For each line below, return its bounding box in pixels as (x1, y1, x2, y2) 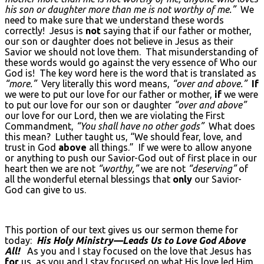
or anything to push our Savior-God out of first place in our (5, 152, 257, 163)
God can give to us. (5, 184, 86, 195)
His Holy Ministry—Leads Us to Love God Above (37, 235, 245, 246)
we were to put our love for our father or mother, (5, 88, 214, 100)
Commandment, (5, 120, 76, 131)
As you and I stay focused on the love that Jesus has (22, 245, 252, 256)
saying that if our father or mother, (103, 25, 252, 36)
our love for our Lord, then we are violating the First (5, 110, 225, 121)
